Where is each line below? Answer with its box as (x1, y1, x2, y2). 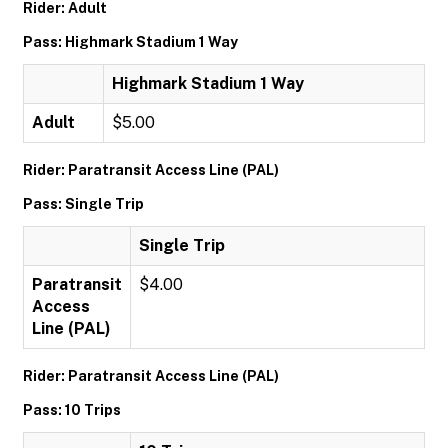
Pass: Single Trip (23, 196, 144, 212)
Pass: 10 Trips (23, 402, 121, 418)
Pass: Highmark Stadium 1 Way (23, 34, 238, 50)
